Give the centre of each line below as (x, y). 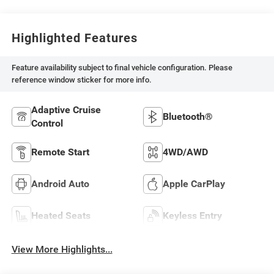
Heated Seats (61, 215)
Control (47, 123)
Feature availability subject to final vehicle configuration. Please (122, 68)
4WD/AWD (185, 152)
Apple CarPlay (194, 183)
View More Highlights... (62, 249)
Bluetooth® (188, 116)
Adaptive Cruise (66, 109)
